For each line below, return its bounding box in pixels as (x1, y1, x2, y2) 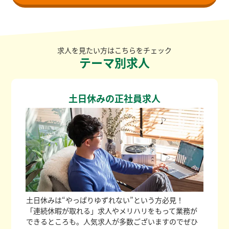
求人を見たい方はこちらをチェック (57, 44, 172, 55)
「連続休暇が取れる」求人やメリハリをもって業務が (26, 205, 197, 216)
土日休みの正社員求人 (68, 91, 161, 105)
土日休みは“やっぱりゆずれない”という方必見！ (26, 195, 184, 205)
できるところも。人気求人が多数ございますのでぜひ (26, 216, 198, 227)
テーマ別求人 (79, 53, 150, 71)
